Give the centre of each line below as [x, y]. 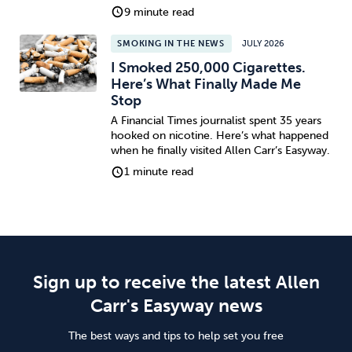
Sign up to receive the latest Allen [176, 282]
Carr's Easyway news [176, 305]
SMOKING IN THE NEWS [171, 43]
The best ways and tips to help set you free [176, 336]
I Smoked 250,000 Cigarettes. [208, 68]
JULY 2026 [264, 43]
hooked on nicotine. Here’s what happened [219, 135]
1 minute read [159, 172]
